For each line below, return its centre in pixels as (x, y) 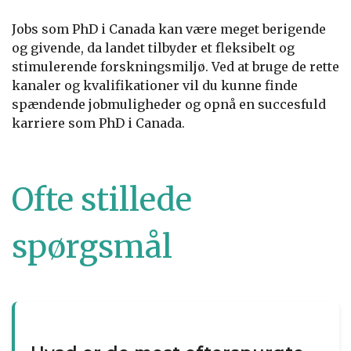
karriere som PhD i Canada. (98, 123)
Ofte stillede (102, 199)
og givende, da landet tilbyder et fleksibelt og (153, 47)
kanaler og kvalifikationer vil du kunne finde (155, 85)
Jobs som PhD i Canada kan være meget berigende (169, 29)
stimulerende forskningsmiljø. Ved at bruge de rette (175, 66)
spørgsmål (92, 246)
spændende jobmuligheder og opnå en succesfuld (169, 104)
